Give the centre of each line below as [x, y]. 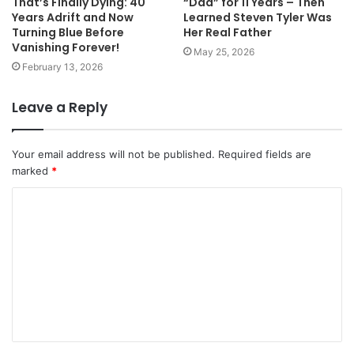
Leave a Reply [60, 107]
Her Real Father [228, 32]
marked [32, 170]
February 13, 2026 [62, 66]
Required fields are [265, 154]
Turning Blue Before [68, 32]
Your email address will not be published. [113, 154]
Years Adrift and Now [73, 17]
